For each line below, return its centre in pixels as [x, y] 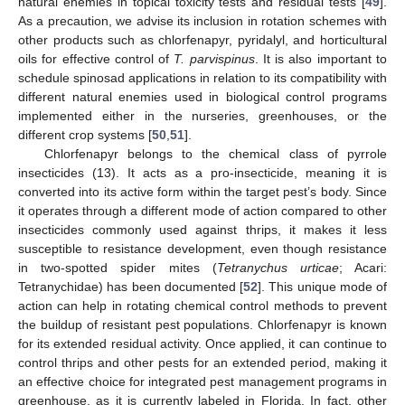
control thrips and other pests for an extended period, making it [202, 362]
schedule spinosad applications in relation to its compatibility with [202, 77]
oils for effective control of [96, 58]
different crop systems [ [85, 134]
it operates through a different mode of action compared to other [202, 210]
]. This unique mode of [322, 286]
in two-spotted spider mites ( [118, 267]
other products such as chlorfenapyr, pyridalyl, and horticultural [202, 39]
